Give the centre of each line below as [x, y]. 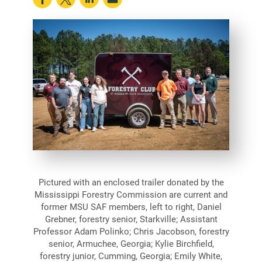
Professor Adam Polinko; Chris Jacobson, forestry [131, 231]
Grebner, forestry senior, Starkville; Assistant [131, 218]
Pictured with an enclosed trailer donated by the [131, 182]
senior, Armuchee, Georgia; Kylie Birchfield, [131, 243]
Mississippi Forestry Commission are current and [131, 194]
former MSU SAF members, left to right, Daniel [131, 206]
